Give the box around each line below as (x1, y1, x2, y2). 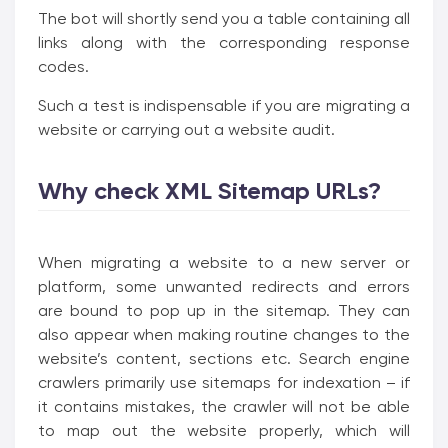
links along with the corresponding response (38, 33, 410, 52)
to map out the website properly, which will (38, 421, 410, 440)
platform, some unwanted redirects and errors (38, 277, 410, 296)
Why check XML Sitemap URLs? (38, 176, 381, 205)
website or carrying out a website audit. (38, 120, 335, 139)
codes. (38, 57, 93, 76)
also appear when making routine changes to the (38, 325, 410, 344)
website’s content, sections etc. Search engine (38, 349, 410, 368)
